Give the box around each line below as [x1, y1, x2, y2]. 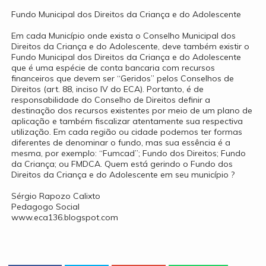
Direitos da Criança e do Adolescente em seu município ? [11, 169, 235, 180]
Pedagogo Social [11, 201, 80, 212]
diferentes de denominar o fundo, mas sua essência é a [11, 137, 230, 148]
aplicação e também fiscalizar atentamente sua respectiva [11, 115, 243, 126]
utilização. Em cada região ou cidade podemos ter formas [11, 126, 242, 137]
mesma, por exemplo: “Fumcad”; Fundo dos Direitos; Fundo [11, 147, 246, 159]
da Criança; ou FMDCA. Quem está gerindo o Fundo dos [11, 158, 233, 169]
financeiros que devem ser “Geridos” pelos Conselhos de [11, 72, 234, 84]
